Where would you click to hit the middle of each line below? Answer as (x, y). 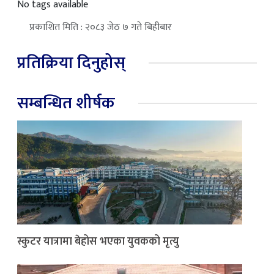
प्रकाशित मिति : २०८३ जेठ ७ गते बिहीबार (101, 28)
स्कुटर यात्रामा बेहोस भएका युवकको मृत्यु (98, 242)
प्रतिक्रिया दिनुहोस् (71, 63)
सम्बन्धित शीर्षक (66, 103)
